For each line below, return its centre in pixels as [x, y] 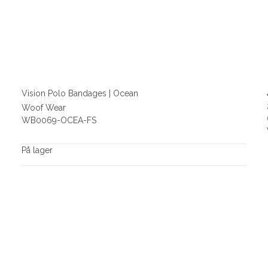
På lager [37, 150]
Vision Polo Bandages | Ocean [80, 93]
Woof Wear [43, 108]
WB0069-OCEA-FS [59, 121]
